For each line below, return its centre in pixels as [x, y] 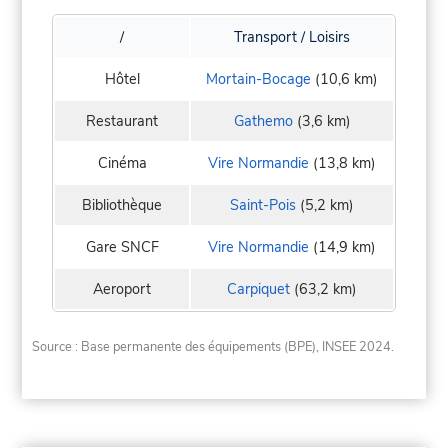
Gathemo [263, 121]
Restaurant [122, 121]
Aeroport [122, 289]
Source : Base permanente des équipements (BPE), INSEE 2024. [213, 346]
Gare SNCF [122, 247]
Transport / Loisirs [292, 37]
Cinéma [122, 163]
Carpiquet [258, 289]
